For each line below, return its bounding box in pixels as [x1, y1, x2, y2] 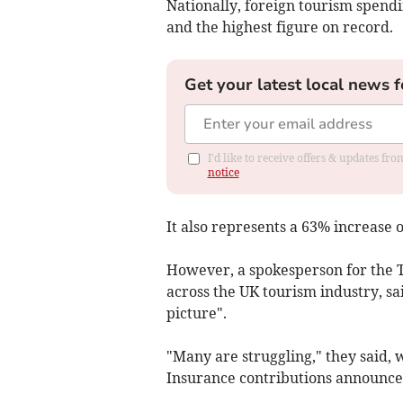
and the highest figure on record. [166, 17, 393, 36]
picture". [166, 303, 227, 322]
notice [207, 165, 239, 179]
